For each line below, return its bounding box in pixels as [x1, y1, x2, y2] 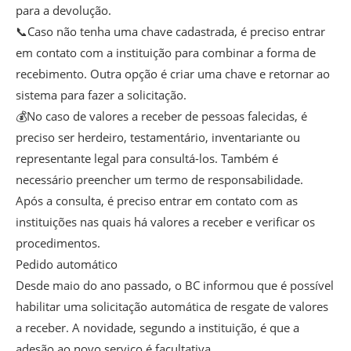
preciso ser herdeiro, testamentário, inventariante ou [16, 128, 300, 145]
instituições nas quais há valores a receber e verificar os [16, 213, 315, 230]
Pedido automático [16, 255, 118, 272]
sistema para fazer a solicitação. [16, 86, 186, 103]
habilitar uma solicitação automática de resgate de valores [16, 298, 328, 314]
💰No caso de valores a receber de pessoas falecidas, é [16, 107, 307, 124]
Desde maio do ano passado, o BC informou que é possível [16, 277, 334, 293]
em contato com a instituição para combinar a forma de [16, 44, 316, 60]
